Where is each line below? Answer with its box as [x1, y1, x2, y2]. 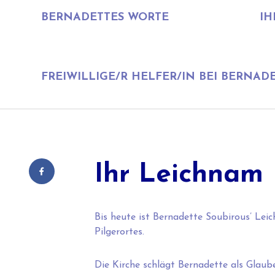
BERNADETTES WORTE [41, 12, 169, 24]
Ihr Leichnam [94, 161, 263, 189]
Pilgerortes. [94, 227, 144, 238]
